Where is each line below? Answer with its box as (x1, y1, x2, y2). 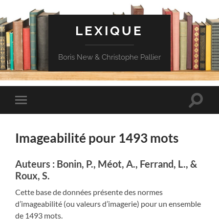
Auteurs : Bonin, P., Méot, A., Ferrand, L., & (15, 157, 197, 170)
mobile (22, 110, 46, 120)
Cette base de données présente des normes (15, 187, 163, 197)
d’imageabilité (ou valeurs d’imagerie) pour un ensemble (15, 198, 201, 208)
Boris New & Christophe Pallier (58, 53, 161, 62)
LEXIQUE (75, 23, 144, 38)
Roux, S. (15, 169, 50, 181)
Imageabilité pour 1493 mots (15, 130, 179, 146)
